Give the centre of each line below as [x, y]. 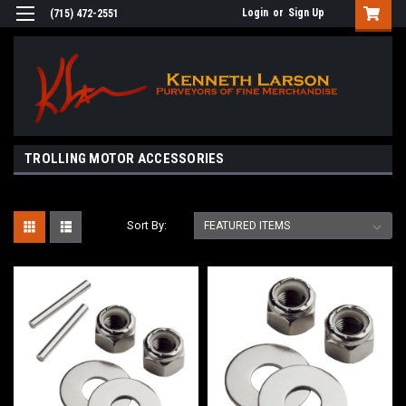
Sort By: [147, 226]
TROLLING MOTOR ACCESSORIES [125, 159]
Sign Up [306, 13]
